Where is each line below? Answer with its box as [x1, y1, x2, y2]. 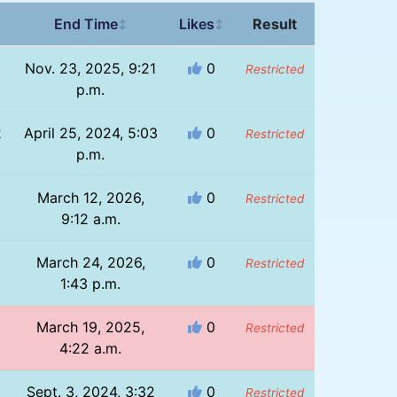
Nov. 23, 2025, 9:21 [25, 58, 157, 77]
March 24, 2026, [35, 253, 145, 271]
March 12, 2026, [36, 188, 144, 206]
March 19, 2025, [36, 317, 145, 336]
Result [252, 14, 297, 33]
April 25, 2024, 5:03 [23, 123, 158, 142]
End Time [53, 14, 118, 33]
